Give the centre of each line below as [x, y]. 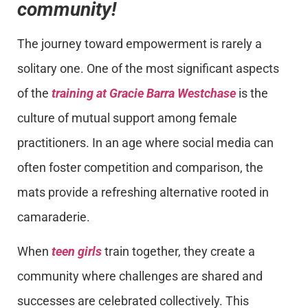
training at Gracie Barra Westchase [144, 93]
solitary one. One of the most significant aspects [148, 69]
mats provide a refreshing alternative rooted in [143, 192]
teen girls [77, 252]
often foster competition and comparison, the [140, 168]
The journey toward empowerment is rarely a [140, 44]
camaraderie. [54, 217]
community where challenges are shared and [140, 276]
